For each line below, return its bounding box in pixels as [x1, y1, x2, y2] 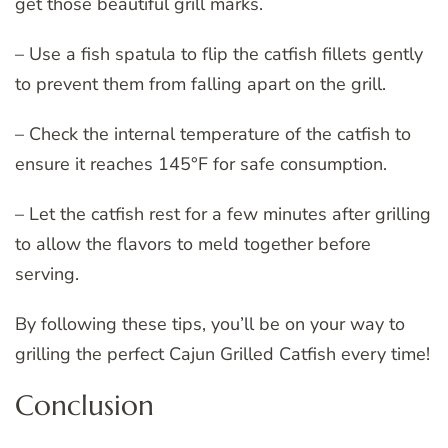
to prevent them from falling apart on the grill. [15, 71, 386, 96]
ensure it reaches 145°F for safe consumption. [15, 151, 387, 176]
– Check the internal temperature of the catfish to [15, 121, 411, 146]
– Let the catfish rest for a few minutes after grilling [15, 201, 431, 226]
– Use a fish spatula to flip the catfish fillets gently [15, 41, 423, 66]
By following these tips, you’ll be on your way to [15, 311, 405, 336]
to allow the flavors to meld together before [15, 231, 371, 256]
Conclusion [15, 387, 154, 423]
